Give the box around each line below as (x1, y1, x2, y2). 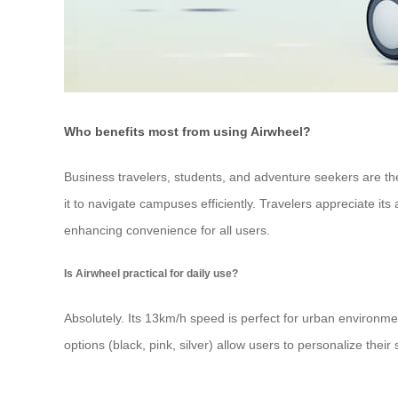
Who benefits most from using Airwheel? (64, 124, 311, 139)
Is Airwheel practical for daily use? (64, 267, 238, 280)
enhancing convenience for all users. (64, 222, 270, 237)
